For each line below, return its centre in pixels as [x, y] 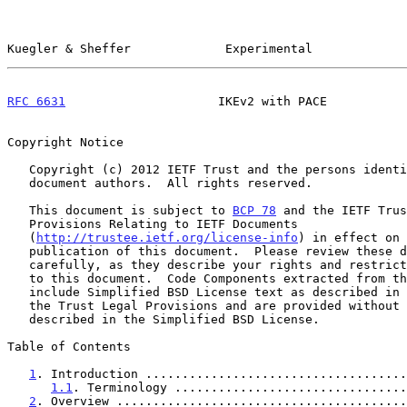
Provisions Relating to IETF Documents [18, 223]
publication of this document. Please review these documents [18, 251]
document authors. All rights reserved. [18, 183]
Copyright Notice [65, 142]
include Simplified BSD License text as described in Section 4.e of [18, 292]
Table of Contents [69, 346]
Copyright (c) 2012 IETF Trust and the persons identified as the [18, 169]
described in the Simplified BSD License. [18, 319]
